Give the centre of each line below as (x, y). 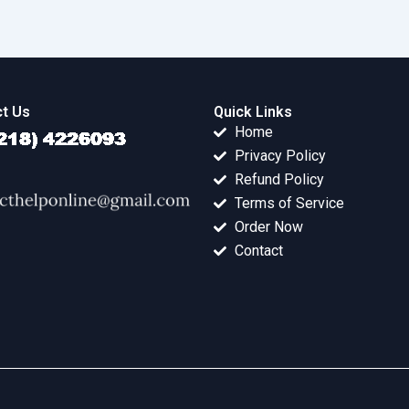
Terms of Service (289, 204)
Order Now (268, 227)
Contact (258, 251)
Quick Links (253, 112)
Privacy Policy (280, 156)
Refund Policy (279, 180)
